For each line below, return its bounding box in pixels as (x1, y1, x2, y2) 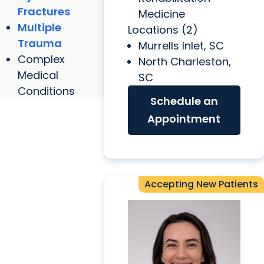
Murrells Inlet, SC (138, 38, 224, 54)
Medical (18, 67, 58, 82)
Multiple (18, 19, 61, 35)
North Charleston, (138, 54, 231, 70)
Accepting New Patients (144, 177, 258, 192)
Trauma (18, 35, 62, 51)
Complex (18, 51, 65, 67)
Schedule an (150, 94, 218, 109)
